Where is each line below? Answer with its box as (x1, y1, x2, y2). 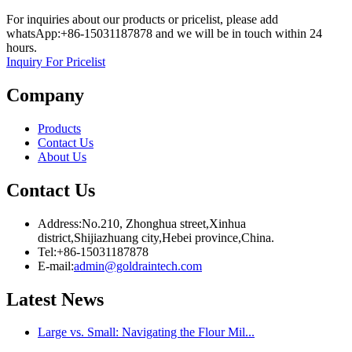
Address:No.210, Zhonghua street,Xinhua (38, 216, 246, 230)
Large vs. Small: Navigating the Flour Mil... (38, 325, 255, 339)
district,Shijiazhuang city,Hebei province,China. (38, 230, 274, 244)
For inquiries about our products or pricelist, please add (6, 13, 278, 27)
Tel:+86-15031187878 (38, 244, 148, 258)
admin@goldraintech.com (74, 258, 202, 273)
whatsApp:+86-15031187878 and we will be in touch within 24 (6, 27, 322, 41)
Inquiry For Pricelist (6, 55, 105, 69)
